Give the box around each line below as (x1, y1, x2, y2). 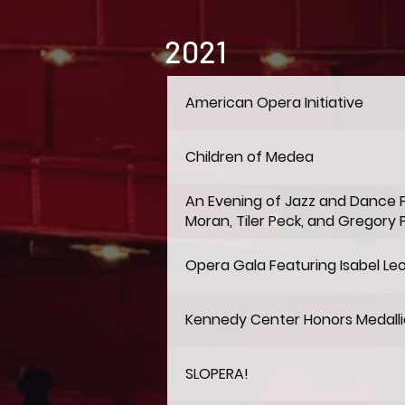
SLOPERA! (185, 363, 249, 384)
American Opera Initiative (185, 92, 363, 113)
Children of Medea (185, 146, 314, 167)
